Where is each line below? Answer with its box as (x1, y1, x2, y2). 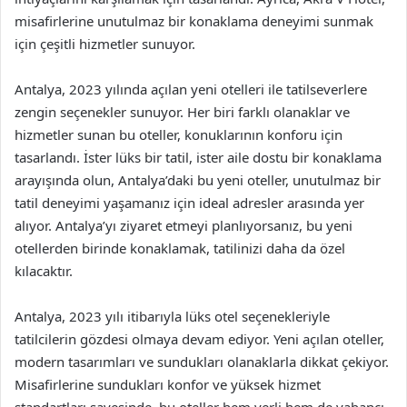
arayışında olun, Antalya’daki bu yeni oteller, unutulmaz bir (15, 170, 381, 189)
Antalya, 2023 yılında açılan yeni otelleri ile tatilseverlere (15, 79, 367, 98)
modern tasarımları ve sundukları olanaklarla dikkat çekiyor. (15, 352, 389, 371)
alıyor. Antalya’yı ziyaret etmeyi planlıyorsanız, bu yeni (15, 215, 352, 234)
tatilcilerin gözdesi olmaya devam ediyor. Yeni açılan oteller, (15, 329, 384, 348)
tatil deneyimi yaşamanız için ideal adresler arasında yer (15, 193, 364, 212)
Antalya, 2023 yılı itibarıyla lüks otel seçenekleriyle (15, 306, 330, 325)
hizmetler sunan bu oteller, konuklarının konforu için (15, 124, 342, 144)
